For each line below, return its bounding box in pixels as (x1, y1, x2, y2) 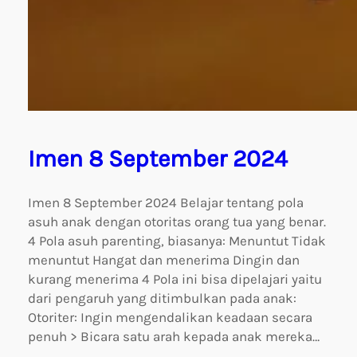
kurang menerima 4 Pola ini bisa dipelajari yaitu (28, 271, 322, 287)
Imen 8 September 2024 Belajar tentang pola (28, 194, 304, 210)
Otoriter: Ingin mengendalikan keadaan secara (28, 309, 312, 325)
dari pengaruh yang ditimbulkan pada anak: (28, 290, 296, 306)
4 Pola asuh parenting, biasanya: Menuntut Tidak (28, 233, 326, 249)
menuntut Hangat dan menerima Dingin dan (28, 252, 300, 268)
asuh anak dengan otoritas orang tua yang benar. (28, 214, 326, 229)
